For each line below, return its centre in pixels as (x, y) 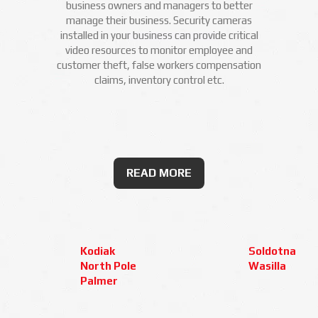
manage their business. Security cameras (159, 20)
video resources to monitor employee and (159, 50)
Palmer (99, 281)
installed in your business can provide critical (159, 35)
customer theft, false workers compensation (159, 65)
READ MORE (159, 173)
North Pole (108, 266)
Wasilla (267, 266)
